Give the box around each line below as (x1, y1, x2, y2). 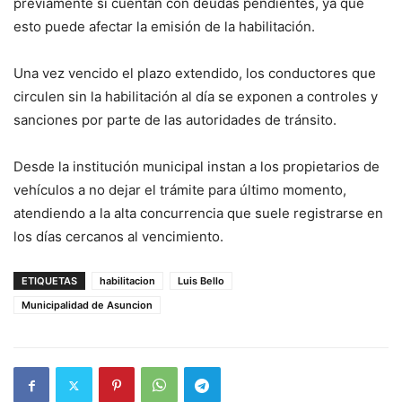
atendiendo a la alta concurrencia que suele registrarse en (13, 205, 383, 222)
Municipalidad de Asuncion (22, 299, 153, 311)
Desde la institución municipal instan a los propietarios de (13, 158, 380, 175)
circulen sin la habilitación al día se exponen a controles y (13, 88, 378, 105)
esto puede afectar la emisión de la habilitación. (13, 18, 315, 35)
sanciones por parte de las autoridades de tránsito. (13, 111, 336, 128)
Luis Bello (178, 275, 224, 287)
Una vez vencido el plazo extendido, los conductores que (13, 65, 376, 82)
